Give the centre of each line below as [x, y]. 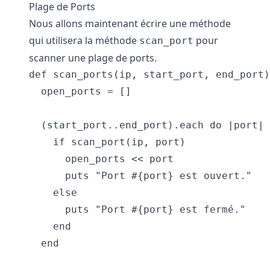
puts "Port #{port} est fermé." [137, 209]
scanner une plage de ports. [93, 58]
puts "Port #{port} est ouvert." [140, 176]
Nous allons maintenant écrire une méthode [130, 24]
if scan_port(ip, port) [107, 142]
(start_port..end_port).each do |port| [146, 125]
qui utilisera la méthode [84, 40]
